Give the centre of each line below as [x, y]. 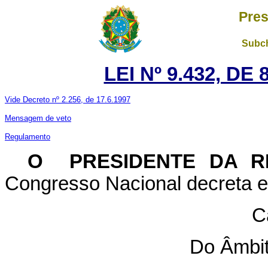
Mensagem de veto [38, 118]
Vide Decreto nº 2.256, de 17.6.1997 [68, 100]
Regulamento [28, 137]
